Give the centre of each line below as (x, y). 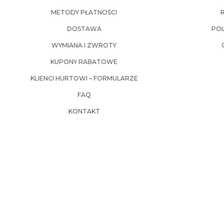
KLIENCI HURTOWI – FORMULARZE (84, 78)
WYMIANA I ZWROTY (84, 45)
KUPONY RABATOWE (84, 62)
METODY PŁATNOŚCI (84, 12)
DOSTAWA (84, 29)
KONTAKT (84, 111)
